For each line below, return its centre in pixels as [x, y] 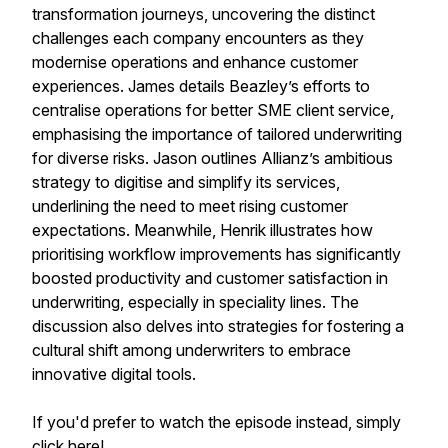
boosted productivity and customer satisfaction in [210, 278]
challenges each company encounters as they [198, 38]
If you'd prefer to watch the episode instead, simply [216, 422]
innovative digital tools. [114, 374]
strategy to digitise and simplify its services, [186, 182]
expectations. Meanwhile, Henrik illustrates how [202, 230]
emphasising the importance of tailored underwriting [217, 134]
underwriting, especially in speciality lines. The [195, 302]
